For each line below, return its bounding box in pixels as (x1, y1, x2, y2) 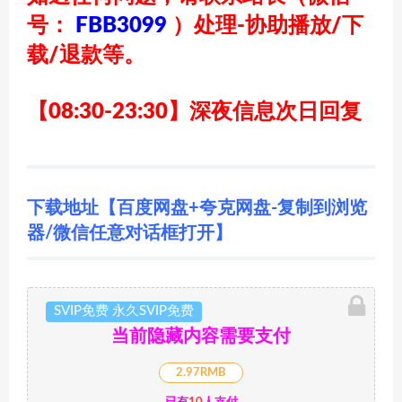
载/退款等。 (27, 45, 145, 66)
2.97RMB (176, 367, 226, 379)
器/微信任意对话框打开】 (27, 224, 232, 242)
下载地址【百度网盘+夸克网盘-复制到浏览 (27, 199, 367, 217)
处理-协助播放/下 (194, 15, 363, 37)
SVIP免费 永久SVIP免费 (54, 304, 194, 318)
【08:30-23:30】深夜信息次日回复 (27, 101, 362, 123)
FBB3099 (75, 15, 167, 37)
